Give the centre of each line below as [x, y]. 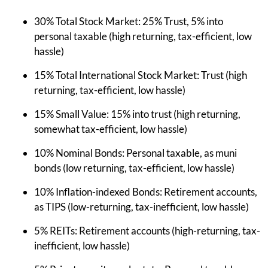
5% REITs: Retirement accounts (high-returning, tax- [147, 230]
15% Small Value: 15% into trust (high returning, [137, 114]
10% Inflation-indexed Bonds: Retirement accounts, [146, 191]
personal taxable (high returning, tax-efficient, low [143, 36]
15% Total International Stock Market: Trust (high [141, 75]
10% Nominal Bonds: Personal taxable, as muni [135, 153]
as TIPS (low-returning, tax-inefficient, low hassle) [141, 206]
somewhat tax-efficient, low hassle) [111, 129]
